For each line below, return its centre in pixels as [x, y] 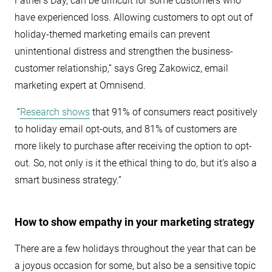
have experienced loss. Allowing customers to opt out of [134, 17]
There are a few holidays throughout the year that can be [135, 249]
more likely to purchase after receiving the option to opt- [133, 146]
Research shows [55, 112]
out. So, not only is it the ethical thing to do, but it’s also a [136, 163]
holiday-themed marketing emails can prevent [112, 34]
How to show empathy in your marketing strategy [134, 222]
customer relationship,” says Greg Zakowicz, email [121, 68]
